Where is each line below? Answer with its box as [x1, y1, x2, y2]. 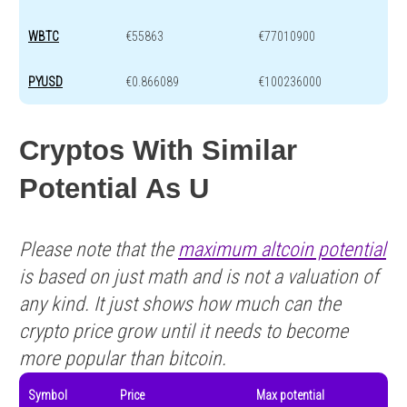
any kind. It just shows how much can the [19, 293, 341, 316]
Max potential [256, 388, 324, 403]
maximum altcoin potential [178, 238, 386, 262]
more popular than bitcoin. [19, 347, 226, 371]
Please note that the [19, 238, 178, 262]
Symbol [28, 388, 67, 403]
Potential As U [19, 173, 209, 205]
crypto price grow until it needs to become [19, 320, 348, 343]
